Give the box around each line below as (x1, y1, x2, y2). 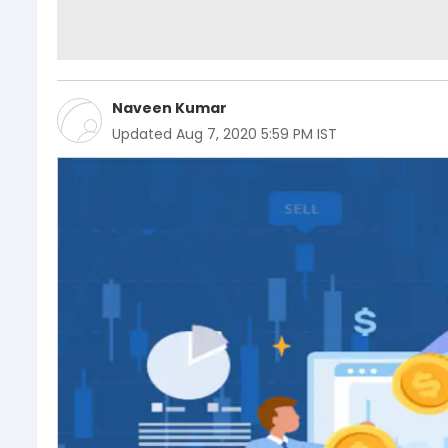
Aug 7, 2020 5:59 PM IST (176, 123, 337, 144)
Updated (112, 123, 172, 144)
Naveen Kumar (112, 97, 227, 118)
